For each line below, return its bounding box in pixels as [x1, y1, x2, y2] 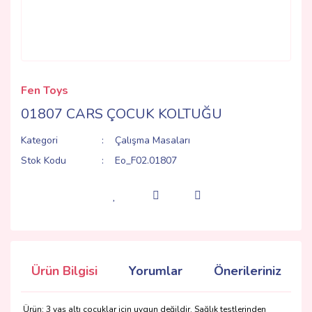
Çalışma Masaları [115, 134, 191, 147]
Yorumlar [129, 263, 182, 279]
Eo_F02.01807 [115, 154, 178, 167]
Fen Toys [21, 83, 68, 98]
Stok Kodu [21, 154, 66, 167]
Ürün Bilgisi [31, 263, 97, 279]
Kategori [21, 134, 58, 147]
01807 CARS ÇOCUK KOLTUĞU [21, 104, 222, 123]
